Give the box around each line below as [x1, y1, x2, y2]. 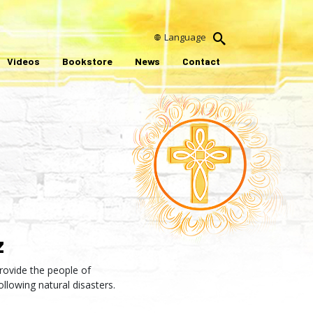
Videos [7, 55, 40, 68]
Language [164, 31, 207, 43]
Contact [182, 55, 220, 68]
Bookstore [62, 55, 112, 68]
